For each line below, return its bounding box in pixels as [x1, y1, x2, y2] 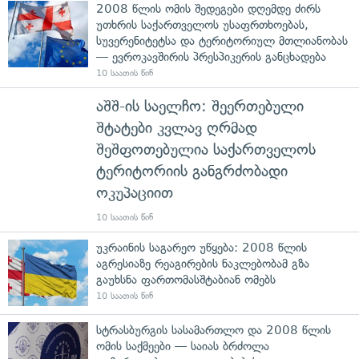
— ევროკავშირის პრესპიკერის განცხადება [96, 49, 326, 64]
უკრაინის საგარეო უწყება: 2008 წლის [96, 240, 307, 255]
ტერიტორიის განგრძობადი [96, 161, 288, 180]
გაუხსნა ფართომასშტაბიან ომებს [96, 272, 276, 287]
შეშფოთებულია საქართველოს [96, 139, 316, 159]
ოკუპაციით [96, 183, 173, 202]
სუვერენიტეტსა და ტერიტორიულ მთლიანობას [96, 33, 348, 48]
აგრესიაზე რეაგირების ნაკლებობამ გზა [96, 256, 309, 271]
